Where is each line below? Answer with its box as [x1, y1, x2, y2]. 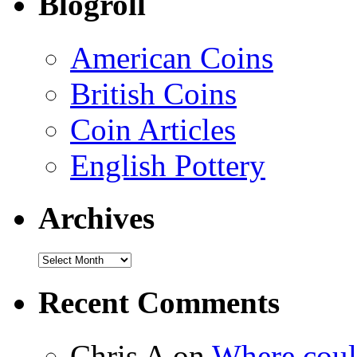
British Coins [70, 76, 237, 111]
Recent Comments [38, 285, 280, 320]
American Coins [70, 40, 273, 75]
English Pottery [70, 147, 265, 182]
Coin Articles [70, 112, 236, 147]
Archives [38, 200, 155, 235]
